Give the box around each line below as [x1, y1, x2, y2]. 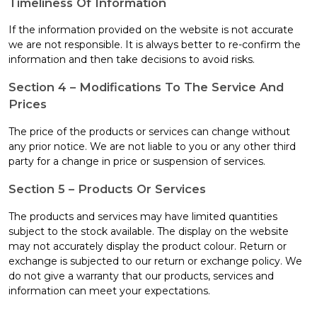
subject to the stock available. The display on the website [8, 224, 289, 238]
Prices [8, 97, 47, 112]
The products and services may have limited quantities [8, 209, 277, 223]
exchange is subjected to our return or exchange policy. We [8, 254, 302, 267]
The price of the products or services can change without [8, 125, 290, 138]
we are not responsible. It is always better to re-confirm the [8, 38, 301, 52]
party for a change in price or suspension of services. [8, 154, 265, 168]
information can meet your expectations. [8, 284, 210, 297]
